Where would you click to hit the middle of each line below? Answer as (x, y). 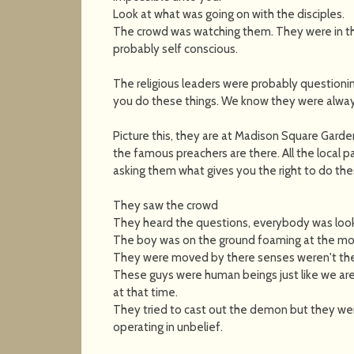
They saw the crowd (166, 205)
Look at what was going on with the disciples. (229, 14)
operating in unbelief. (168, 327)
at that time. (146, 292)
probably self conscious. (176, 49)
